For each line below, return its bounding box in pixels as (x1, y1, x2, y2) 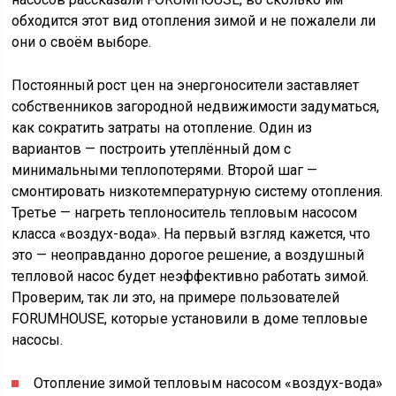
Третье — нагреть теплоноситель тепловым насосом (11, 204, 358, 221)
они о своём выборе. (11, 34, 152, 50)
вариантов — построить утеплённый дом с (11, 141, 292, 157)
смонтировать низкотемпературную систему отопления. (11, 183, 384, 200)
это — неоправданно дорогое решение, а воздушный (11, 247, 365, 263)
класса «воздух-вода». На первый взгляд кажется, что (11, 225, 371, 242)
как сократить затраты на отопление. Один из (11, 119, 313, 136)
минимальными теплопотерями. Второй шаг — (11, 162, 318, 179)
